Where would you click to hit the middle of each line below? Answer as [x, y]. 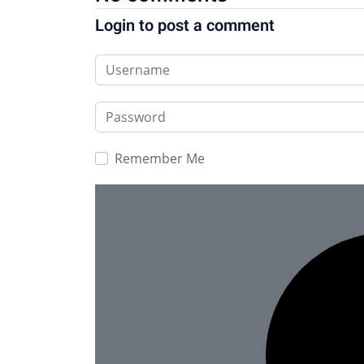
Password [124, 111]
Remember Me [160, 159]
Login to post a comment [185, 27]
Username [126, 64]
